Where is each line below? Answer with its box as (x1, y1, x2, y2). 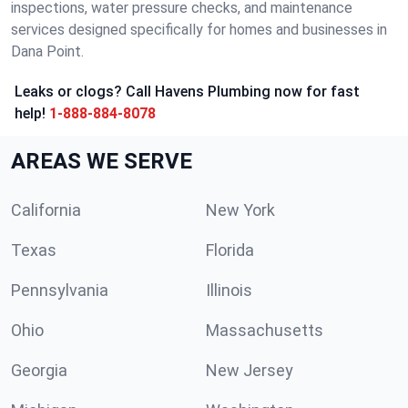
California (11, 200, 81, 219)
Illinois (206, 280, 252, 300)
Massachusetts (206, 321, 323, 340)
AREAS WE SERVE (11, 148, 192, 174)
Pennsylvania (11, 280, 108, 300)
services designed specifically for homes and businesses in (11, 21, 387, 38)
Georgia (11, 361, 67, 380)
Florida (206, 240, 254, 260)
